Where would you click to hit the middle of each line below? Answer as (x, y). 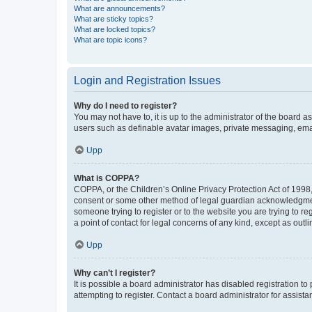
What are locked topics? (115, 29)
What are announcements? (119, 8)
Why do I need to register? (125, 106)
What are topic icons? (110, 39)
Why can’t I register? (115, 273)
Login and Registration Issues (147, 80)
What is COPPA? (107, 178)
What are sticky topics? (114, 18)
